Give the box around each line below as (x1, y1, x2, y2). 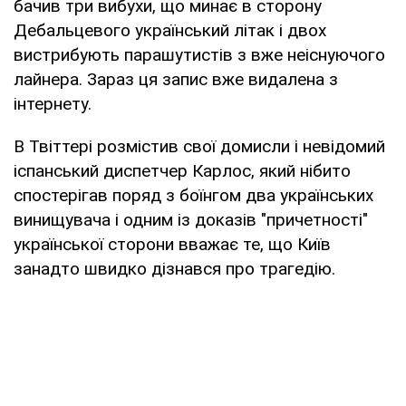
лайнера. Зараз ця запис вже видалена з (14, 68, 338, 90)
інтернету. (14, 92, 92, 114)
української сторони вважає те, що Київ (14, 233, 331, 255)
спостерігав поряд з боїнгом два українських (14, 184, 373, 206)
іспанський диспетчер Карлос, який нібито (14, 159, 351, 181)
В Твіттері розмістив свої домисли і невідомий (14, 135, 385, 157)
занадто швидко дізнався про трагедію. (14, 257, 335, 279)
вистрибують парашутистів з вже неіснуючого (14, 43, 385, 65)
